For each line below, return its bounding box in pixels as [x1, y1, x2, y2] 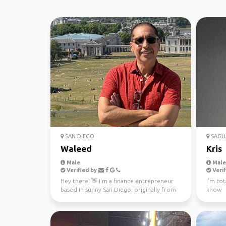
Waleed [61, 144, 92, 153]
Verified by [65, 167, 98, 173]
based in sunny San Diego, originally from [61, 186, 176, 193]
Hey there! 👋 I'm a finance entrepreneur [61, 178, 174, 184]
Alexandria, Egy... [61, 195, 108, 201]
